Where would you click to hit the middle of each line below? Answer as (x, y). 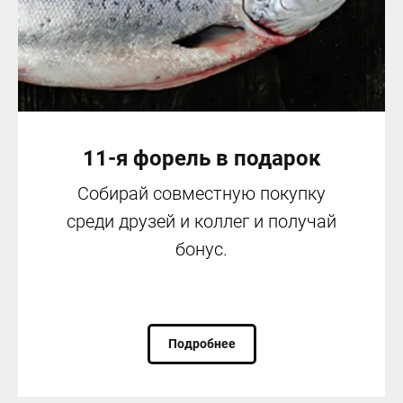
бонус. (201, 249)
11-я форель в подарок (201, 158)
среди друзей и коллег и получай (201, 221)
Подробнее (201, 344)
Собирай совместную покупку (201, 193)
